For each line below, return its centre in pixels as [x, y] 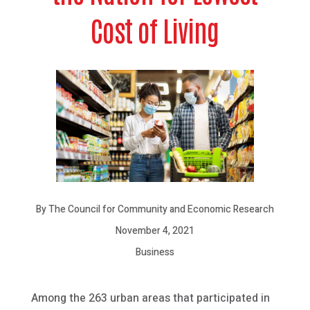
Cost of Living [155, 30]
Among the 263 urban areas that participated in [150, 298]
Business [155, 252]
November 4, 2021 [155, 230]
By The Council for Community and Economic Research [155, 209]
